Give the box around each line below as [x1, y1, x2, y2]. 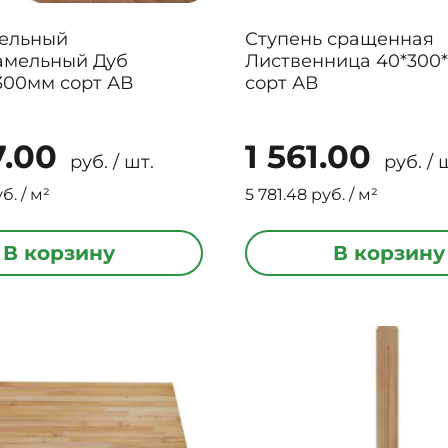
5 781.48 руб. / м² [245, 185, 379, 204]
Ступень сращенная [245, 28, 435, 50]
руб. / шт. [64, 151, 154, 173]
